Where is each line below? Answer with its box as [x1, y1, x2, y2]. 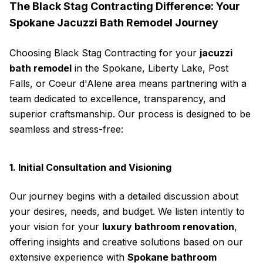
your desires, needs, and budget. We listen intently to [9, 205, 245, 217]
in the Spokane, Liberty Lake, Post [72, 62, 228, 74]
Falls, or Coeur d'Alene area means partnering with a [9, 77, 247, 89]
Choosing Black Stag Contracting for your [9, 47, 200, 59]
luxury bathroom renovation [102, 221, 234, 232]
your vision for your [9, 221, 102, 232]
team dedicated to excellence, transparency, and [9, 93, 225, 104]
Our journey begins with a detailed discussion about [9, 190, 238, 202]
